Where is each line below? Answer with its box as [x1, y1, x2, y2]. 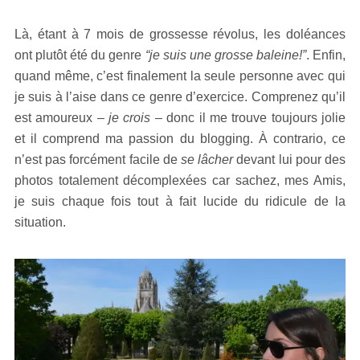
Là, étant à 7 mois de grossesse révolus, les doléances [14, 27, 346, 41]
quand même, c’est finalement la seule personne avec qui [14, 68, 346, 83]
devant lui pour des [233, 152, 346, 166]
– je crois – [96, 110, 162, 125]
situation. [14, 215, 66, 229]
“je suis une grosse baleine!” [145, 47, 306, 62]
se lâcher [181, 152, 234, 166]
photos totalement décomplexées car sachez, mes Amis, [14, 173, 346, 187]
